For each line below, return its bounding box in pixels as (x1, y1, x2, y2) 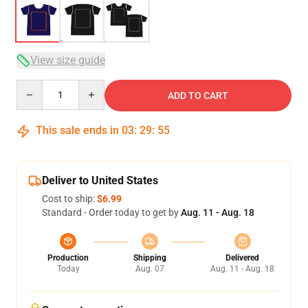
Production (47, 253, 89, 263)
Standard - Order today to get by (42, 207, 181, 218)
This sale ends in (33, 124, 122, 137)
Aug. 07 (135, 264, 164, 274)
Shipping (133, 253, 166, 263)
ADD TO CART (168, 90, 228, 101)
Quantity (16, 80, 54, 91)
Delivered (225, 253, 259, 263)
